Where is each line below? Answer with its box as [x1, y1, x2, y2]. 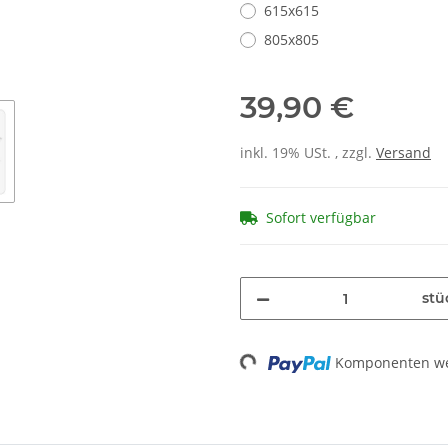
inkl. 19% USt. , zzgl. [240, 143, 376, 163]
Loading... [235, 354, 301, 405]
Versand [376, 143, 431, 163]
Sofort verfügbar [266, 208, 376, 228]
